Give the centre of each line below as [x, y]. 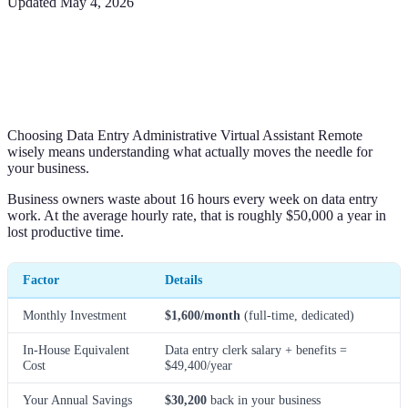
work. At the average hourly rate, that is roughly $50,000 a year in [197, 215]
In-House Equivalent [76, 349]
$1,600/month [203, 315]
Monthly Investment [75, 315]
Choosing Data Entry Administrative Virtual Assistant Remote [185, 135]
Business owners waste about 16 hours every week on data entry [193, 199]
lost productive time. [66, 231]
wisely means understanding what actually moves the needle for [190, 151]
